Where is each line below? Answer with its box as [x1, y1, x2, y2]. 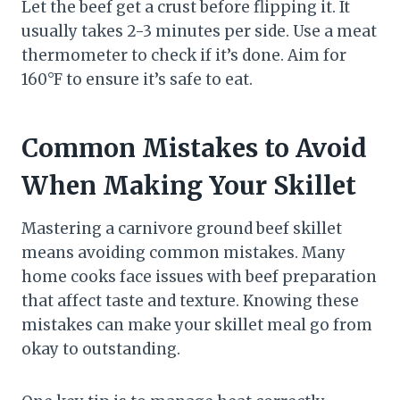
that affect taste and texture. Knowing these [21, 290, 359, 311]
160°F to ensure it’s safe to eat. [21, 69, 253, 89]
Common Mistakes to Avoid [21, 131, 367, 164]
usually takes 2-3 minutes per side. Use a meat [21, 21, 377, 41]
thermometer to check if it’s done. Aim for [21, 45, 346, 65]
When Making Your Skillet [21, 169, 356, 202]
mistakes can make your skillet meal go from [21, 314, 372, 335]
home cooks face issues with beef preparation [21, 266, 377, 287]
